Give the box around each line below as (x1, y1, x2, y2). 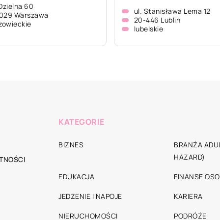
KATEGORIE (58, 116, 105, 127)
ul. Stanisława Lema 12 (134, 6, 211, 16)
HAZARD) (174, 152, 205, 162)
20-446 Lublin (134, 15, 180, 25)
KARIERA (174, 192, 203, 201)
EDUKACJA (58, 172, 94, 181)
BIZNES (58, 140, 83, 149)
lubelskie (134, 24, 163, 33)
